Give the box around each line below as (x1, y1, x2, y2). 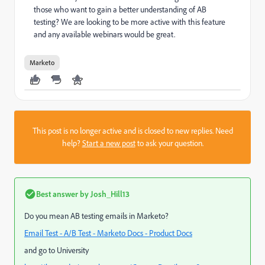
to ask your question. (135, 138, 203, 148)
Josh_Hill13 (89, 189, 130, 199)
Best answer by (36, 189, 89, 199)
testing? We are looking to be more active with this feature (34, 17, 225, 27)
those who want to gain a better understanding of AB (34, 4, 206, 15)
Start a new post (82, 138, 135, 148)
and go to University (24, 245, 89, 256)
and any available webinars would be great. (34, 29, 175, 40)
